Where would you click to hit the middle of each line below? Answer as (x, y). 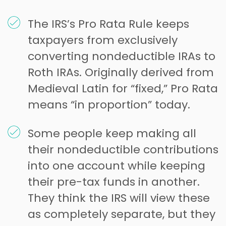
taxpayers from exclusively (103, 40)
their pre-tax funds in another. (114, 182)
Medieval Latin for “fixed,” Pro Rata (123, 88)
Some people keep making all (112, 133)
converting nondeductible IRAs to (122, 56)
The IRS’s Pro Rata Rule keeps (108, 24)
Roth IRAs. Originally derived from (121, 72)
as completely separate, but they (122, 214)
